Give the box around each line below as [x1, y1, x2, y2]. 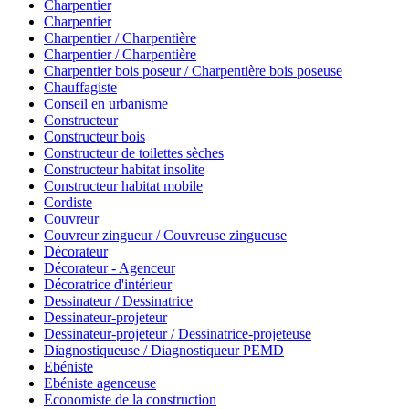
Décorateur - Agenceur [44, 260, 175, 277]
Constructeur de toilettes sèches [44, 145, 224, 162]
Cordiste [44, 194, 92, 211]
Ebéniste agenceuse [44, 375, 156, 392]
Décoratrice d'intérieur [44, 277, 172, 293]
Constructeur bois [44, 129, 145, 145]
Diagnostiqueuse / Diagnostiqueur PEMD [44, 342, 284, 359]
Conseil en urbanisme [44, 96, 168, 112]
